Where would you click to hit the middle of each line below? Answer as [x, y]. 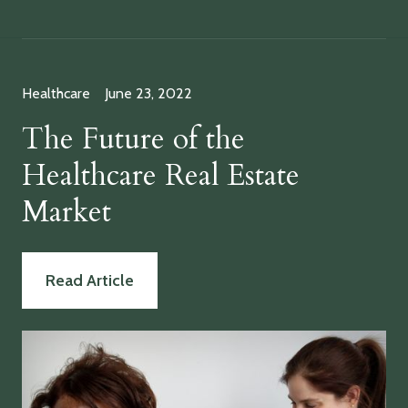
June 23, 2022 [148, 93]
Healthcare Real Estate [161, 176]
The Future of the [133, 139]
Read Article [90, 280]
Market [66, 212]
